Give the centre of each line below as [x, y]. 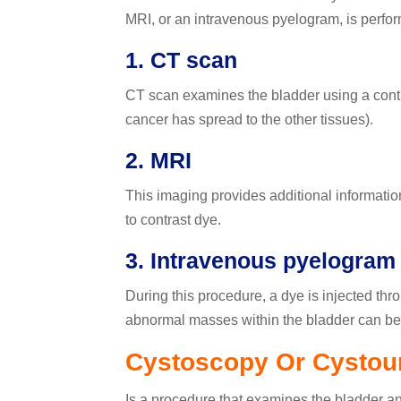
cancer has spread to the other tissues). [249, 120]
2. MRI [158, 161]
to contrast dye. [173, 220]
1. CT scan [181, 60]
